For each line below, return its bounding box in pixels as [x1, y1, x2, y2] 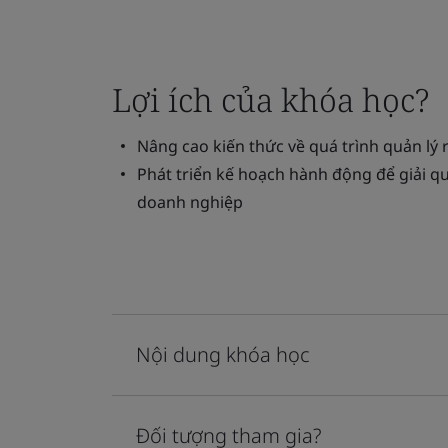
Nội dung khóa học [136, 341, 310, 368]
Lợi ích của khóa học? [112, 78, 429, 121]
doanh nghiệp [137, 191, 243, 213]
